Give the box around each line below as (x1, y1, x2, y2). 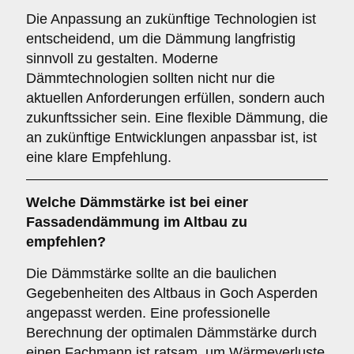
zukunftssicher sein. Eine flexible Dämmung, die (26, 110, 328, 126)
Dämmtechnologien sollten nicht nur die (26, 70, 275, 86)
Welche (26, 194, 80, 210)
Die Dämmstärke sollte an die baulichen (26, 265, 277, 281)
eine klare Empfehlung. (26, 149, 171, 165)
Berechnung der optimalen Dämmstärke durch (26, 325, 317, 341)
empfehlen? (26, 234, 106, 250)
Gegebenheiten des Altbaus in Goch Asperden (26, 285, 318, 301)
